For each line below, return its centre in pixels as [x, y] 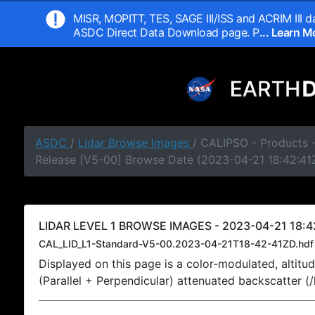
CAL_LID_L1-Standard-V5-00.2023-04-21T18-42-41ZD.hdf [176, 244]
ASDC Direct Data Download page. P [166, 32]
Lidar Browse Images [135, 143]
